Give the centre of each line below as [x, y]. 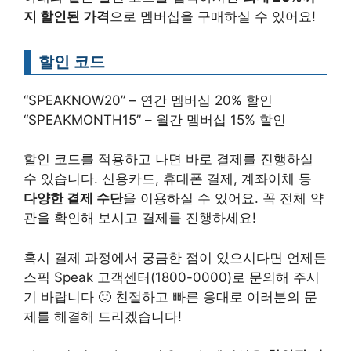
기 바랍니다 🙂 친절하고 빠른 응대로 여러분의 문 [170, 297]
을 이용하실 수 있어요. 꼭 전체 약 [223, 199]
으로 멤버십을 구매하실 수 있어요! [213, 16]
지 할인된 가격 [67, 16]
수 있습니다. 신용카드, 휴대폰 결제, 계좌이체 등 [168, 179]
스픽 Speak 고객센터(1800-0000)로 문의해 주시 [172, 277]
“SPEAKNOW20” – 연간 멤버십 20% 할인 [148, 100]
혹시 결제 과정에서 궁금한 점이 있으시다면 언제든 [175, 257]
